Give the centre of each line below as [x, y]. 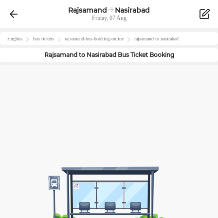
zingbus [15, 39]
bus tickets [44, 39]
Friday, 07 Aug [109, 18]
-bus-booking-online [104, 39]
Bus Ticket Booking [145, 54]
